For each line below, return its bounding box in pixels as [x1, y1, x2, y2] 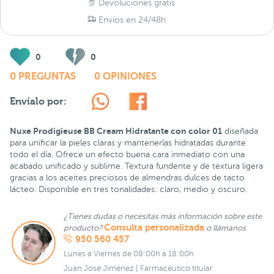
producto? [64, 223, 104, 233]
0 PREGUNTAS [10, 71, 76, 82]
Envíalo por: [10, 95, 67, 107]
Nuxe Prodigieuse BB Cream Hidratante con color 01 [10, 126, 222, 136]
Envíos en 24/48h [96, 15, 166, 24]
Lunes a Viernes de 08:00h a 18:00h [64, 250, 194, 259]
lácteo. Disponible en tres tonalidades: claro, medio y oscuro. [10, 185, 247, 194]
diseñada [222, 127, 258, 136]
